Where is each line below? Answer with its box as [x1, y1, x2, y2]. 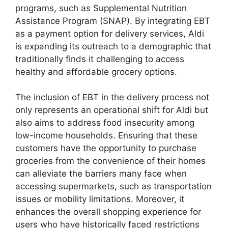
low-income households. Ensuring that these [15, 130, 197, 141]
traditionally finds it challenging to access [15, 53, 184, 64]
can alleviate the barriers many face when [15, 168, 187, 179]
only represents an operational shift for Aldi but [15, 105, 208, 116]
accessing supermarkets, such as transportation [15, 181, 212, 192]
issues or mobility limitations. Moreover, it [15, 194, 184, 205]
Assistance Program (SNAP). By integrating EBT [15, 15, 210, 26]
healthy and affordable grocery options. [15, 66, 177, 77]
